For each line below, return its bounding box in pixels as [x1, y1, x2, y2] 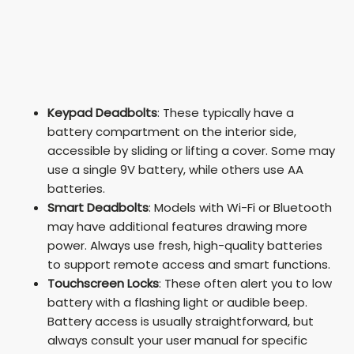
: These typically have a [157, 104, 294, 121]
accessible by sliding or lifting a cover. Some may [47, 141, 335, 159]
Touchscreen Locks [47, 274, 159, 292]
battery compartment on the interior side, [47, 122, 296, 140]
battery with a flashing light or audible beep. [47, 293, 307, 311]
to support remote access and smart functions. [47, 255, 330, 273]
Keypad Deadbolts [47, 104, 157, 121]
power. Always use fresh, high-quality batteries [47, 236, 322, 254]
